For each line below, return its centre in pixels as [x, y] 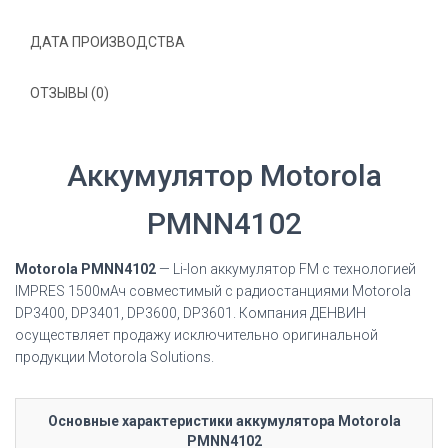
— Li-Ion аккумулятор [229, 269]
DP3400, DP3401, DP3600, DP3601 [124, 313]
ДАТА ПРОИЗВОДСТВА [107, 42]
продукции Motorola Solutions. [114, 357]
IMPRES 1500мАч [72, 291]
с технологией [369, 269]
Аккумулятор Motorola [224, 175]
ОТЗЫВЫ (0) [69, 93]
